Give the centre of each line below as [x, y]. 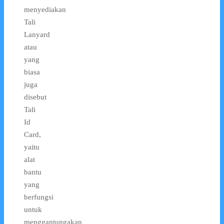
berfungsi [39, 197]
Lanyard [37, 34]
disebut [35, 97]
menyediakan [45, 9]
